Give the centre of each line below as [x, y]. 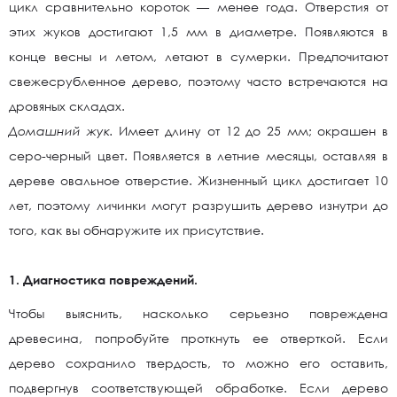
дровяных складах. [67, 106]
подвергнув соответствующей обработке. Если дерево [198, 388]
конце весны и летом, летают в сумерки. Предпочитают [198, 56]
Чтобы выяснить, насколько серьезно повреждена [198, 313]
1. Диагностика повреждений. [103, 280]
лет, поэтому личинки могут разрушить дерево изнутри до [198, 205]
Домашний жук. [64, 131]
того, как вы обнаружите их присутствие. [136, 230]
